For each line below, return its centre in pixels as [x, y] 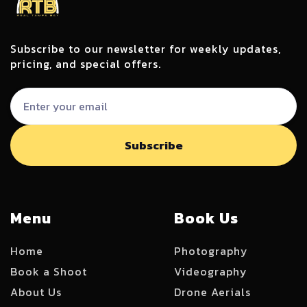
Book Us [206, 218]
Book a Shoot [49, 271]
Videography [211, 271]
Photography [211, 251]
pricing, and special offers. [86, 64]
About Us [36, 292]
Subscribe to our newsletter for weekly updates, [146, 49]
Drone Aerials [212, 292]
